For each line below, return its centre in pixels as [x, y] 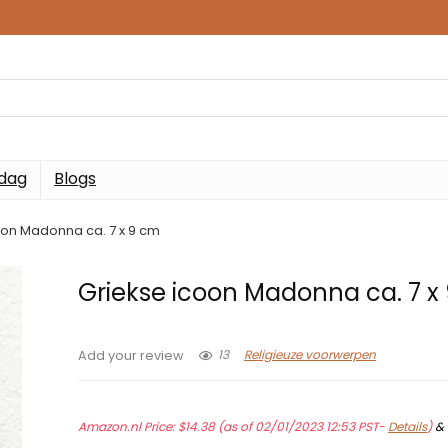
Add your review [131, 355]
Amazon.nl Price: [128, 426]
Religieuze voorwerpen [310, 355]
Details [408, 426]
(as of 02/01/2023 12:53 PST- [302, 426]
